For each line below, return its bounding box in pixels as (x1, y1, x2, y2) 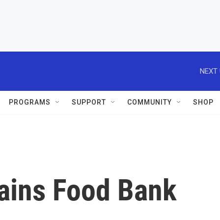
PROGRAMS (9, 98, 51, 106)
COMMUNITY (127, 98, 172, 106)
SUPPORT (72, 98, 106, 106)
